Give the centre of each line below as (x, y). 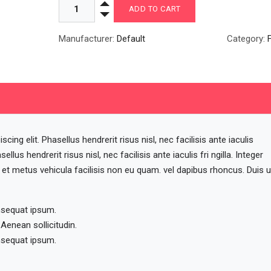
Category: (247, 39)
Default (131, 39)
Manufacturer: (87, 39)
